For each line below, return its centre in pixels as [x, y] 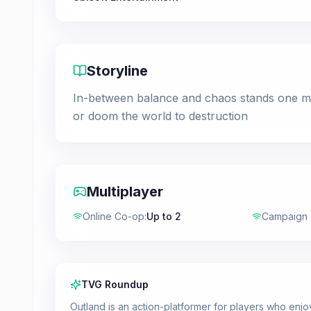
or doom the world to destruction [160, 116]
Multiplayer [125, 192]
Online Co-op [114, 216]
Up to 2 [164, 216]
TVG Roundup [115, 284]
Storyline [117, 71]
